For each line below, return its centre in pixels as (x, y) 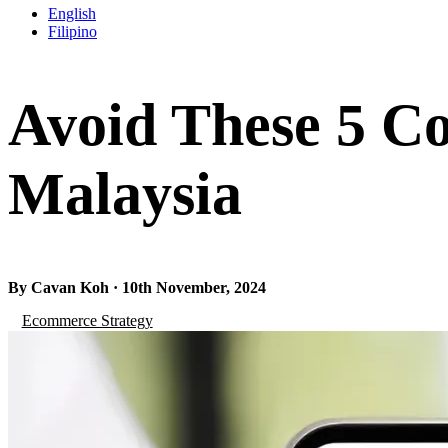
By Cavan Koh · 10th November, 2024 (137, 287)
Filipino (72, 32)
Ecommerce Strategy (87, 321)
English (72, 14)
